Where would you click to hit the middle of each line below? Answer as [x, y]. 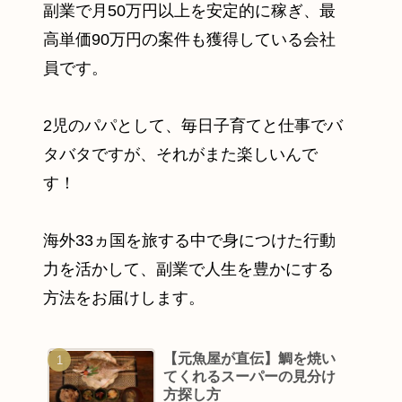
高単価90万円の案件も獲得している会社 [189, 40]
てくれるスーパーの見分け [250, 376]
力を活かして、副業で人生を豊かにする [188, 270]
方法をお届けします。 [124, 298]
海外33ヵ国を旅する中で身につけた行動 [189, 241]
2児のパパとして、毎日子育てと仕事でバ [193, 126]
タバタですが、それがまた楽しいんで [180, 155]
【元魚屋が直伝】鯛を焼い [250, 358]
